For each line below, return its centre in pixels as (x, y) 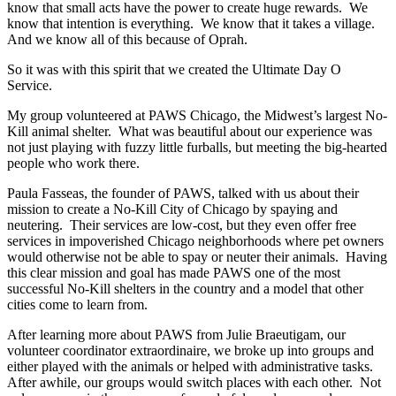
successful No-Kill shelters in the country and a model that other (185, 288)
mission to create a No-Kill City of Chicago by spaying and (172, 209)
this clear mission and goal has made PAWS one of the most (174, 272)
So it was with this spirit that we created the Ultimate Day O (174, 69)
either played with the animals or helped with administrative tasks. (192, 366)
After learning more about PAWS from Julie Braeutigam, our (176, 334)
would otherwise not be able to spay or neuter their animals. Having (197, 256)
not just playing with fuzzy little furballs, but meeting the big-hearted (197, 147)
